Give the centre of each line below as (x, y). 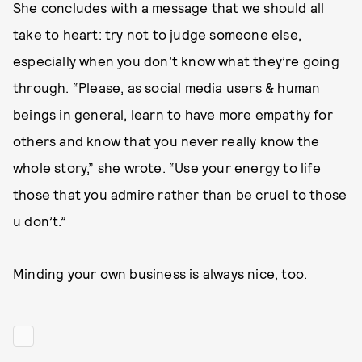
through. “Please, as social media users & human (167, 87)
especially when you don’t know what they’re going (176, 61)
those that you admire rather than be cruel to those (180, 194)
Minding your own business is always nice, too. (160, 273)
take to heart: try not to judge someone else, (158, 34)
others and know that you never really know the (166, 141)
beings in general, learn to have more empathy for (173, 114)
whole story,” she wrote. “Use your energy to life (167, 167)
